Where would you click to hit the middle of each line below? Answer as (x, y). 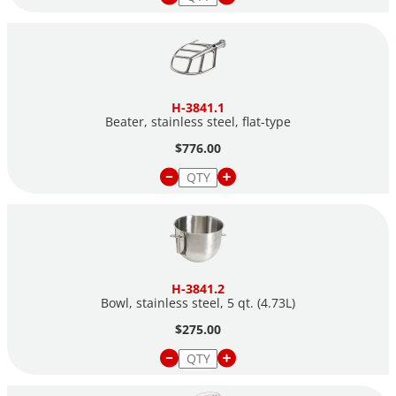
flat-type (267, 121)
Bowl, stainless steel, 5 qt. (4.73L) (198, 302)
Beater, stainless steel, (174, 121)
